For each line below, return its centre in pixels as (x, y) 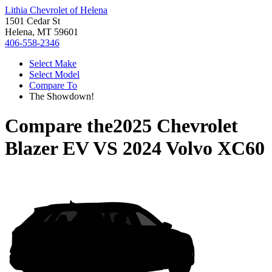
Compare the (59, 126)
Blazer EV (47, 148)
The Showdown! (62, 96)
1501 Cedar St (32, 21)
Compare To (53, 85)
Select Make (53, 63)
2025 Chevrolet (175, 126)
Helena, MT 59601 (42, 32)
